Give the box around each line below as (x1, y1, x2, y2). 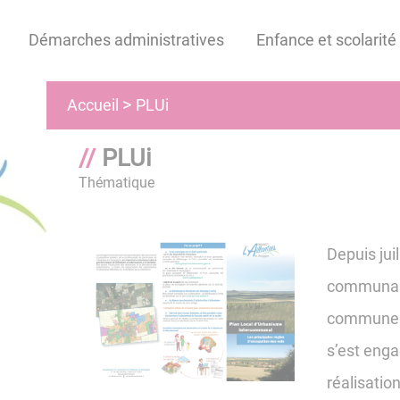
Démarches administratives (28, 30, 224, 50)
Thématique (79, 173, 154, 191)
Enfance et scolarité (255, 30, 396, 50)
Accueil (66, 96, 119, 115)
